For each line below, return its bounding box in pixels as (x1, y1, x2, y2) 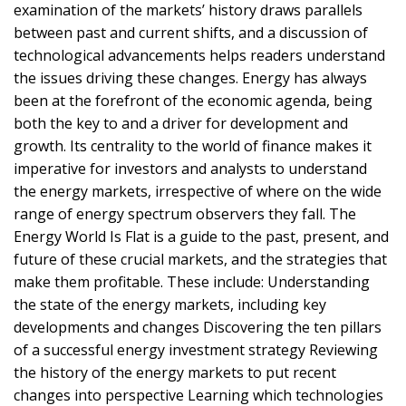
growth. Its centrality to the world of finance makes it (14, 136, 372, 157)
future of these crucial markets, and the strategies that (14, 249, 387, 270)
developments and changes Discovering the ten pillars (14, 317, 382, 338)
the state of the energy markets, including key (14, 295, 326, 315)
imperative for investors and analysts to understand (14, 159, 367, 179)
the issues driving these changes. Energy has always (14, 68, 367, 89)
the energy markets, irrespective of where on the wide (14, 181, 382, 202)
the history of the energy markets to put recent (14, 362, 336, 383)
